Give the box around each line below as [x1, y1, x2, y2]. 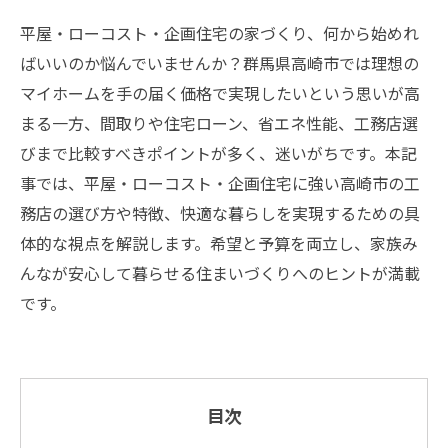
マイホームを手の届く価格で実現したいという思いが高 [20, 81, 420, 105]
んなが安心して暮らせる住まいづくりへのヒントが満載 [20, 261, 420, 285]
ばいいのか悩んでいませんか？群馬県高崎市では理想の [20, 51, 419, 75]
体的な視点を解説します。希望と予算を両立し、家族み [20, 231, 418, 255]
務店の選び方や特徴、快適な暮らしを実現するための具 [20, 201, 420, 225]
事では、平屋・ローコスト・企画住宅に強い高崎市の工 [20, 171, 420, 195]
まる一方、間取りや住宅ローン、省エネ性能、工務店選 [20, 111, 418, 135]
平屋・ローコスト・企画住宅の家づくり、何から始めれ [20, 21, 419, 45]
